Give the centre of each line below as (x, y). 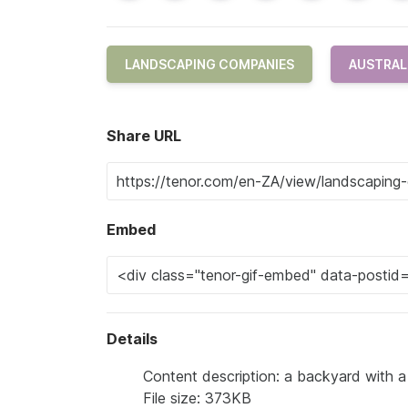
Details (132, 339)
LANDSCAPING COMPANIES (209, 65)
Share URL (144, 136)
